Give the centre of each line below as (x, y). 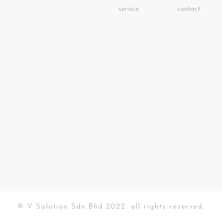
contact (189, 9)
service (129, 9)
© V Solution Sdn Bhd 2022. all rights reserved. (111, 207)
